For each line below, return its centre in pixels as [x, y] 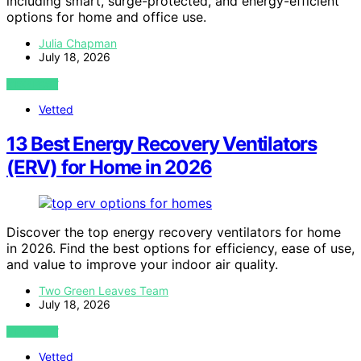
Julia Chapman [78, 44]
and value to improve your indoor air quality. [142, 264]
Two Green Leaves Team [104, 290]
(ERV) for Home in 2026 [109, 168]
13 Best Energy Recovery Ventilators [162, 144]
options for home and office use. [106, 17]
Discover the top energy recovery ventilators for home [174, 232]
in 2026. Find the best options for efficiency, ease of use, [180, 248]
